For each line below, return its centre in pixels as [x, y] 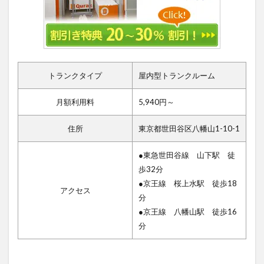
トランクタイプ [75, 75]
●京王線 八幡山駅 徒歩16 [188, 211]
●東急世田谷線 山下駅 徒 [187, 155]
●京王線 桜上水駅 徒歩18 [188, 183]
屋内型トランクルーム [177, 75]
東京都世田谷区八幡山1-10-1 [189, 128]
